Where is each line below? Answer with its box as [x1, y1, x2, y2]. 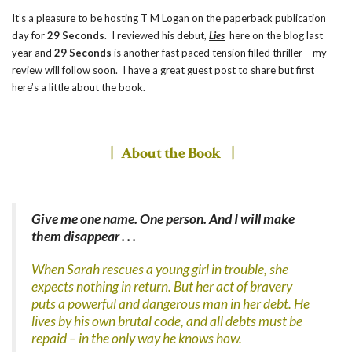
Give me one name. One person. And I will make [31, 211, 295, 227]
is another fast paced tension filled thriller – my [112, 46, 327, 59]
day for [12, 29, 47, 42]
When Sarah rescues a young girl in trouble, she [31, 261, 288, 277]
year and [12, 46, 54, 59]
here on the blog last [229, 29, 323, 42]
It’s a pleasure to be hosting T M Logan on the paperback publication [12, 12, 326, 24]
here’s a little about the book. [12, 81, 145, 93]
